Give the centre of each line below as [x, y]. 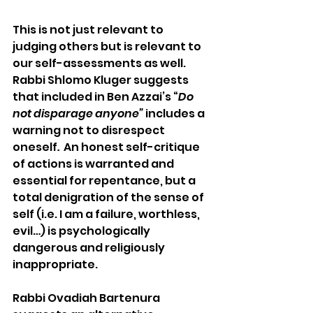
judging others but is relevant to [108, 46]
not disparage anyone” [79, 113]
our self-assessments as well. [100, 63]
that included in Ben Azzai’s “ [95, 96]
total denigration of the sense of [109, 197]
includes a [176, 113]
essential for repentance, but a [105, 180]
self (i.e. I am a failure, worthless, [107, 214]
